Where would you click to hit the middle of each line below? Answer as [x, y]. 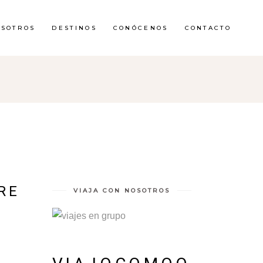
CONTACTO [208, 28]
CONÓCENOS [141, 28]
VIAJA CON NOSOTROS [122, 190]
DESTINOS [74, 28]
